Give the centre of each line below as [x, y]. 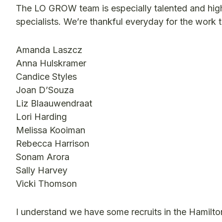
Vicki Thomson [46, 184]
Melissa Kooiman [51, 130]
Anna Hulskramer [51, 63]
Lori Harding [41, 117]
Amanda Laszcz [49, 50]
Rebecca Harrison [53, 144]
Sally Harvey [42, 170]
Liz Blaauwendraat [54, 104]
